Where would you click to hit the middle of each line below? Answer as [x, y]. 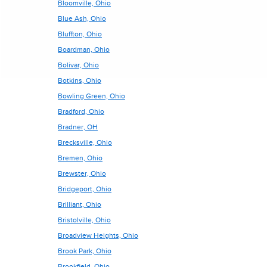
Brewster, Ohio [82, 173]
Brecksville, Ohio [85, 142]
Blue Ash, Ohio [82, 18]
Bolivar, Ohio [78, 65]
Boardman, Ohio [84, 49]
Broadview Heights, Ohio [98, 235]
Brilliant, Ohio [80, 204]
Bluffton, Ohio [80, 34]
